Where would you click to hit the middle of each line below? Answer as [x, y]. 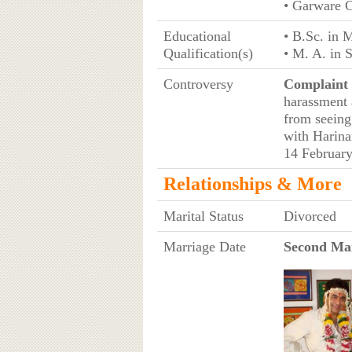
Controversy [198, 84]
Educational [197, 36]
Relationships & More [252, 183]
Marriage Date [204, 246]
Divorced [310, 216]
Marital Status [203, 216]
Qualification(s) [208, 53]
